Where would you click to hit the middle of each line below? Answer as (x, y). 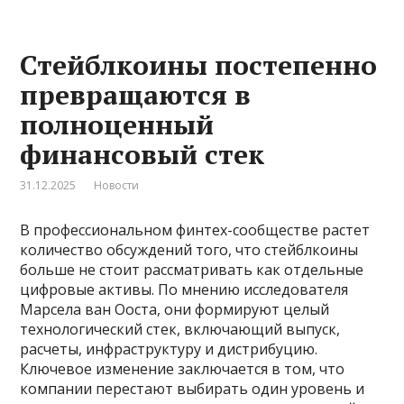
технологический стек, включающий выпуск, (180, 329)
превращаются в (136, 94)
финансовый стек (142, 154)
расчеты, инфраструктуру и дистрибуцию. (169, 349)
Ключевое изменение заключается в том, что (183, 368)
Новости (117, 185)
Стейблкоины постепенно (199, 64)
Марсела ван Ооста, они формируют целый (175, 309)
